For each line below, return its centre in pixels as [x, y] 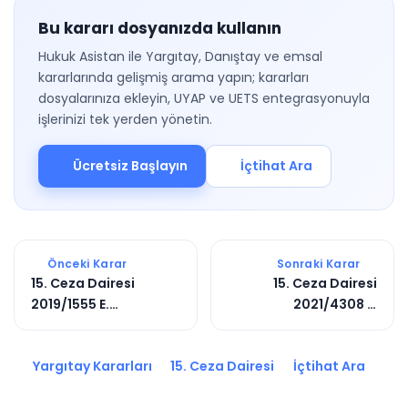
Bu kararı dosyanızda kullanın [160, 28]
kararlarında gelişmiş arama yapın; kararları [173, 77]
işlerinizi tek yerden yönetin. [125, 119]
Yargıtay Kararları [91, 366]
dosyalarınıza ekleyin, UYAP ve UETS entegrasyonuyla [204, 98]
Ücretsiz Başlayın [130, 166]
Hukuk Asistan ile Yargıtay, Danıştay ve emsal [180, 56]
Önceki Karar [86, 264]
